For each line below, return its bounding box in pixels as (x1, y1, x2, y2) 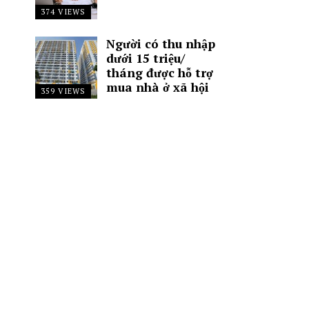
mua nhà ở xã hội (106, 79, 209, 95)
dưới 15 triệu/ (106, 50, 185, 66)
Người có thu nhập (106, 36, 215, 52)
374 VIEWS (41, 7, 86, 17)
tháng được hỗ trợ (106, 65, 213, 81)
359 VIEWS (41, 86, 86, 96)
